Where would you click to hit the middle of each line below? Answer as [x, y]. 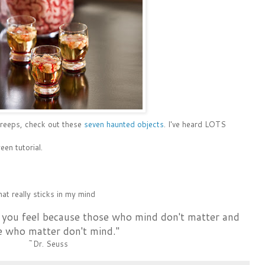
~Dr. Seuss [48, 243]
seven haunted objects [124, 124]
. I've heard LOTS [195, 124]
